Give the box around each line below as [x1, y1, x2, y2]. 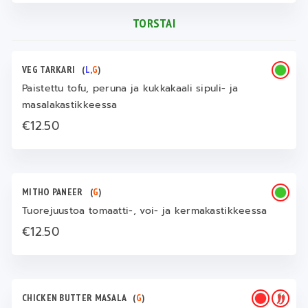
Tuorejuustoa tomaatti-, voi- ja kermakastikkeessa [22, 203, 267, 218]
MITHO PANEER [22, 186, 90, 198]
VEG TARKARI [22, 63, 82, 76]
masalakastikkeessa [22, 98, 118, 112]
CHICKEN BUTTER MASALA [22, 291, 133, 304]
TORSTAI [132, 15, 176, 31]
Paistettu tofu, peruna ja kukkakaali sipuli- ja [22, 81, 239, 96]
